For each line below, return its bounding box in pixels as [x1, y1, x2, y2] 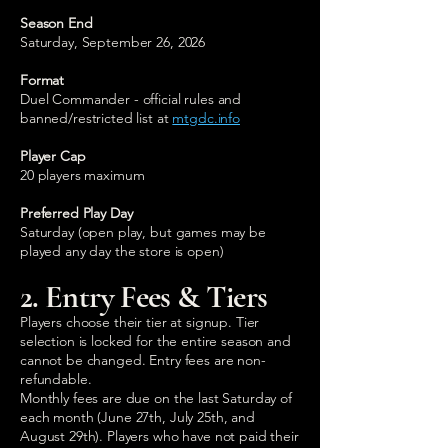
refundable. [20, 369, 92, 388]
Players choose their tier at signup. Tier [20, 312, 260, 331]
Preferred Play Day [20, 203, 133, 222]
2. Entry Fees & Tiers [20, 276, 268, 316]
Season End [20, 13, 93, 32]
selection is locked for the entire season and [20, 331, 291, 350]
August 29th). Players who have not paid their [20, 426, 299, 445]
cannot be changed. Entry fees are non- [20, 350, 266, 369]
